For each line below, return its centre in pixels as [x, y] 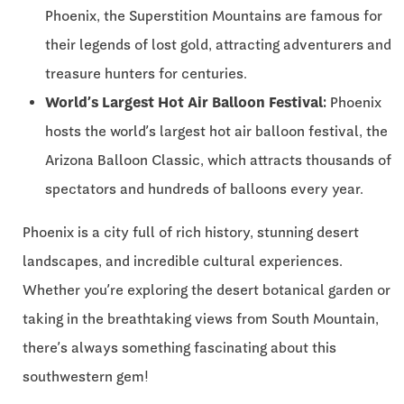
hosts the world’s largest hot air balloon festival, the [216, 131]
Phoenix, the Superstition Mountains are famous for [214, 15]
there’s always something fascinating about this [179, 347]
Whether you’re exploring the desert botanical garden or [207, 289]
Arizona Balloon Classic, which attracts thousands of [218, 160]
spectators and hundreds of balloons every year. [204, 188]
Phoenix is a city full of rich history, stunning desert [191, 232]
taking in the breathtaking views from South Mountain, [201, 318]
